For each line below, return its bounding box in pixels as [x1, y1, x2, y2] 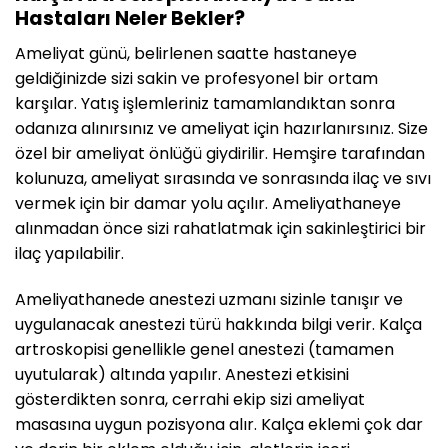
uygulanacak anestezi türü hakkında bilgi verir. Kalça [15, 312, 422, 336]
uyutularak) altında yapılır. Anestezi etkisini [15, 362, 349, 386]
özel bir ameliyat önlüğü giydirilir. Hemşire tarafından [15, 141, 425, 165]
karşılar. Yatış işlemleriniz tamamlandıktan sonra [15, 91, 395, 115]
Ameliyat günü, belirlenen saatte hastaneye [15, 41, 357, 65]
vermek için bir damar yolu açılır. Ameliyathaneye [15, 191, 401, 215]
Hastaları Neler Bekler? [15, 5, 245, 33]
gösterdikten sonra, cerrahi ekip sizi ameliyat [15, 387, 365, 411]
